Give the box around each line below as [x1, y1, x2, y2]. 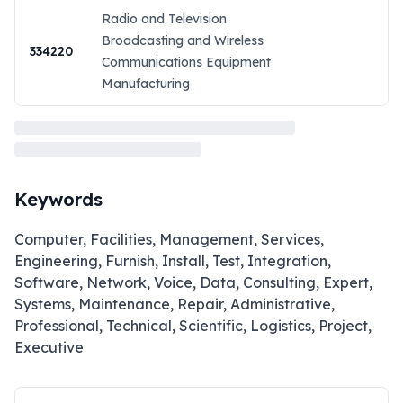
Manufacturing [102, 76, 190, 92]
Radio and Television [102, 11, 227, 27]
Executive [14, 338, 84, 356]
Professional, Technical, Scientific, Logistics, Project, [14, 317, 372, 335]
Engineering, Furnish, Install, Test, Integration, [14, 252, 331, 270]
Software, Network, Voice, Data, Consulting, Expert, [14, 273, 372, 291]
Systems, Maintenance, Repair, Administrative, [14, 295, 335, 313]
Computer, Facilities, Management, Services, [14, 230, 324, 248]
